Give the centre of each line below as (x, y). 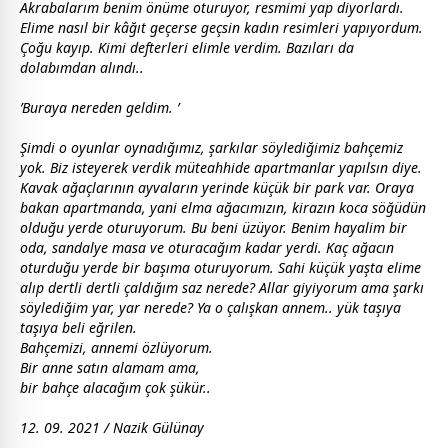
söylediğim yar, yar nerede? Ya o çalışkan (151, 307)
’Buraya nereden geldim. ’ (99, 107)
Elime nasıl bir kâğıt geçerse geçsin (132, 27)
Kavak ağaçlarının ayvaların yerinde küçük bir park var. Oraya (217, 187)
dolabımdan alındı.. (82, 67)
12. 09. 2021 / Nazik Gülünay (112, 427)
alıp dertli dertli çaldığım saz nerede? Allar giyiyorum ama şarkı (222, 287)
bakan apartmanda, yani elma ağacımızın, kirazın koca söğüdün (223, 207)
